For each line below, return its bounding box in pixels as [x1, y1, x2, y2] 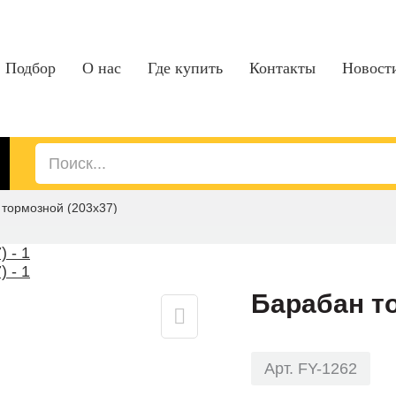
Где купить [148, 59, 223, 77]
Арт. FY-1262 [264, 360, 357, 377]
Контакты [249, 59, 316, 77]
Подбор [5, 59, 56, 77]
